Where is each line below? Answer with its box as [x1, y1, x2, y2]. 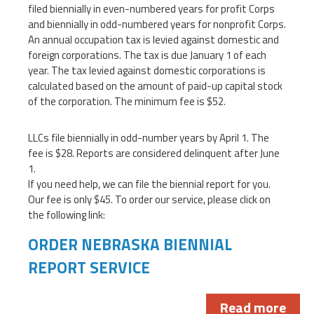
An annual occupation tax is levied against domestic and [28, 31, 279, 48]
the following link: [28, 206, 105, 223]
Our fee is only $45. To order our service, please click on [28, 191, 271, 207]
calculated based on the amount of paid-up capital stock [28, 77, 282, 94]
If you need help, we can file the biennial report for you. [28, 175, 271, 192]
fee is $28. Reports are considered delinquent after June [28, 144, 280, 161]
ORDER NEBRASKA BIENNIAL [28, 232, 232, 257]
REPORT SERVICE [28, 255, 150, 280]
